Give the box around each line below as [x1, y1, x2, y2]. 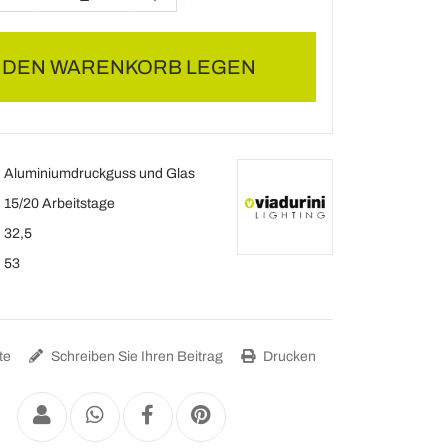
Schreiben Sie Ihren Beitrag [48, 349, 224, 364]
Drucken [260, 349, 317, 364]
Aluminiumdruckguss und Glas [3, 166, 195, 181]
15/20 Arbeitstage [3, 196, 115, 211]
